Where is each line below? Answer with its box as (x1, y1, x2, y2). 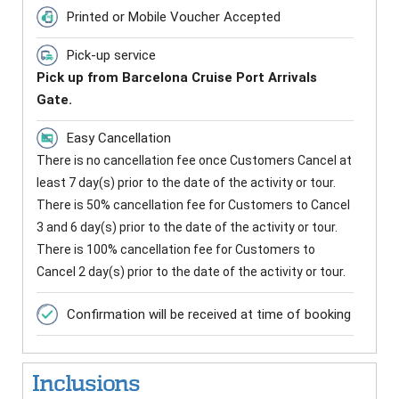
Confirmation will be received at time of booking (67, 306, 351, 323)
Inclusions (32, 371, 140, 396)
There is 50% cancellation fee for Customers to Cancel (37, 198, 350, 213)
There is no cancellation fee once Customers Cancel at (37, 153, 352, 168)
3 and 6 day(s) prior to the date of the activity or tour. (37, 220, 338, 235)
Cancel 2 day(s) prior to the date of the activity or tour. (37, 265, 346, 280)
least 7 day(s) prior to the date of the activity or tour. (37, 175, 336, 191)
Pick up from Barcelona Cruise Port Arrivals (37, 69, 317, 86)
